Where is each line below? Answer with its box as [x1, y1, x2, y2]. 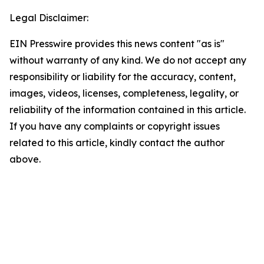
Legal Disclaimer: [9, 11, 88, 24]
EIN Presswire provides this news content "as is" [9, 37, 225, 49]
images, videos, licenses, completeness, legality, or [9, 87, 239, 99]
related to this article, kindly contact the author [9, 136, 225, 148]
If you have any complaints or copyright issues [9, 120, 220, 132]
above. [9, 153, 41, 165]
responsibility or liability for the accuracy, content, [9, 70, 236, 82]
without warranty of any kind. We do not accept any [9, 54, 246, 66]
